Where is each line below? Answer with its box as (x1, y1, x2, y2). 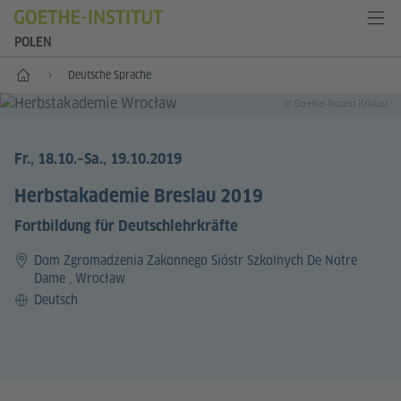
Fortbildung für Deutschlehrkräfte (14, 217, 238, 235)
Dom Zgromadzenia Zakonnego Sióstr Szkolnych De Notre (34, 252, 357, 269)
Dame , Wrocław (34, 269, 125, 286)
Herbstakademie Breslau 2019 (14, 184, 263, 207)
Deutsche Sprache (68, 68, 151, 81)
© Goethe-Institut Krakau (284, 96, 387, 109)
